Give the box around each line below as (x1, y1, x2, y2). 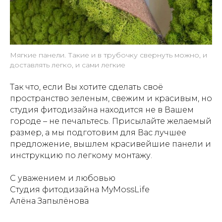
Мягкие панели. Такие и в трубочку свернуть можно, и (10, 51, 207, 59)
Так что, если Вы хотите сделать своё (10, 82, 163, 92)
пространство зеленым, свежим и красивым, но (10, 94, 212, 103)
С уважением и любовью (10, 173, 115, 183)
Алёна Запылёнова (10, 196, 89, 206)
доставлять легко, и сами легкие (10, 60, 125, 69)
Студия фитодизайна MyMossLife (10, 185, 150, 194)
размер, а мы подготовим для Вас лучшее (10, 128, 186, 137)
